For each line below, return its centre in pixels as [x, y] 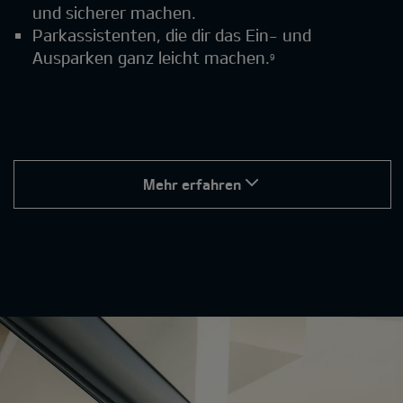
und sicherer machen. [114, 13]
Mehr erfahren [192, 184]
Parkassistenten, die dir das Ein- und [171, 36]
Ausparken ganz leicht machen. [151, 58]
